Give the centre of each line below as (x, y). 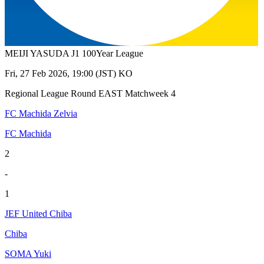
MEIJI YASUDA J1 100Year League (74, 53)
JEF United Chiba (38, 213)
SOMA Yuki (28, 253)
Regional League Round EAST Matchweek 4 (90, 93)
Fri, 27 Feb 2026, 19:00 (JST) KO (69, 73)
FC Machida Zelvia (41, 113)
